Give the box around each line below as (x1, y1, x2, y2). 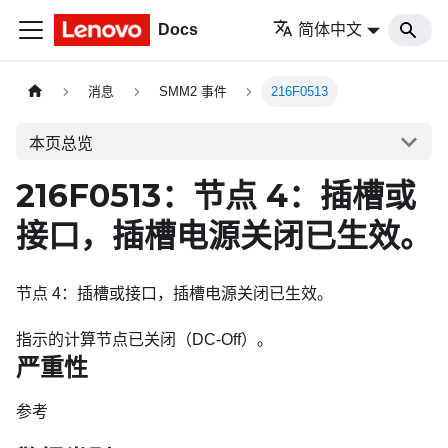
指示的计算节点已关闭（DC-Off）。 (16, 331, 273, 348)
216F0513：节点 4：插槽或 (16, 176, 416, 215)
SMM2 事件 (158, 84, 227, 100)
